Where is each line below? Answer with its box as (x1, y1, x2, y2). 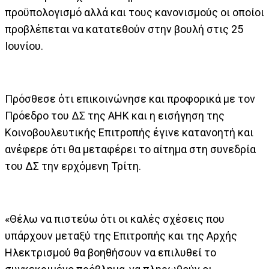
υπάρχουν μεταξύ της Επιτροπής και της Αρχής (5, 229, 237, 242)
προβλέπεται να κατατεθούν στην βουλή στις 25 (5, 23, 243, 35)
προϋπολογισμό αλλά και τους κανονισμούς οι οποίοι (5, 6, 264, 19)
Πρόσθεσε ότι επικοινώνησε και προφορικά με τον (5, 92, 255, 105)
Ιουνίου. (5, 40, 43, 52)
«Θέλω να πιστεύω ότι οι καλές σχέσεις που (5, 213, 225, 225)
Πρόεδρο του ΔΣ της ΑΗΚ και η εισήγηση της (5, 109, 225, 122)
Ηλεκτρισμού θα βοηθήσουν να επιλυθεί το (5, 246, 216, 259)
